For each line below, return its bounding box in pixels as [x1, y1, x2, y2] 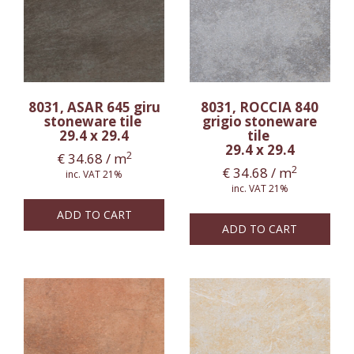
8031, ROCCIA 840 [201, 97, 319, 116]
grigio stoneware [202, 111, 318, 130]
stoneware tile [43, 111, 145, 130]
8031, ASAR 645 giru [28, 97, 160, 116]
